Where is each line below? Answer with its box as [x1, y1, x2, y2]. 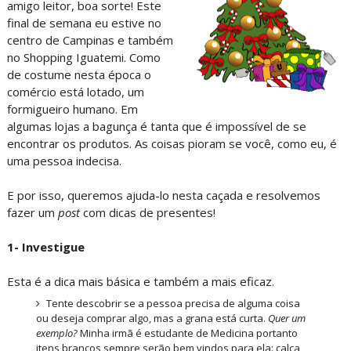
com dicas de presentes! [79, 204, 215, 220]
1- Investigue [6, 239, 85, 255]
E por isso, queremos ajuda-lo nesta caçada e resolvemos [6, 187, 320, 203]
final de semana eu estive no [6, 15, 161, 31]
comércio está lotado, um [6, 84, 144, 100]
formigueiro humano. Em [6, 101, 138, 117]
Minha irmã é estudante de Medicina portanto [78, 325, 299, 340]
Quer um [268, 310, 306, 325]
